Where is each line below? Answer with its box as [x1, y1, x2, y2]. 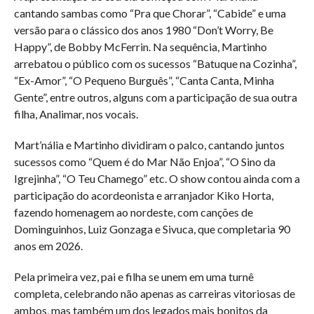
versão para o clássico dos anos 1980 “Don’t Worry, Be [13, 23, 273, 37]
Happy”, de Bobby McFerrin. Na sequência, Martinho [13, 40, 267, 54]
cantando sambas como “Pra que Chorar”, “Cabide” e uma [13, 6, 286, 20]
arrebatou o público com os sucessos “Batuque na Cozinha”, [13, 57, 296, 71]
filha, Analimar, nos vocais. [13, 107, 138, 121]
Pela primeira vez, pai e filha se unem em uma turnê [13, 270, 254, 284]
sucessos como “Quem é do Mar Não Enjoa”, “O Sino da [13, 155, 275, 169]
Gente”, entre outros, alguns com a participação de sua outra [13, 90, 297, 104]
